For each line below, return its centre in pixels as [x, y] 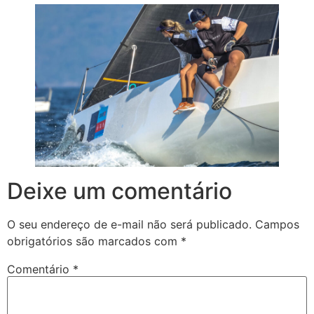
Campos [277, 224]
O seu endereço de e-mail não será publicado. [129, 224]
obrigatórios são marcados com [94, 241]
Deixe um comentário [120, 191]
